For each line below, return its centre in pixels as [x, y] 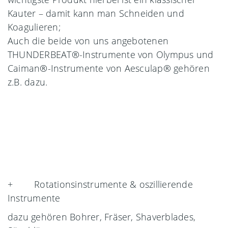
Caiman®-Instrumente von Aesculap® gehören [109, 68]
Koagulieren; [34, 27]
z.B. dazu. [28, 82]
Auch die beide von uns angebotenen [88, 40]
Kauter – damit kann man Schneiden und [96, 13]
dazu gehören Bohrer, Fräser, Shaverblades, [102, 217]
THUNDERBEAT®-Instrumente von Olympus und [111, 54]
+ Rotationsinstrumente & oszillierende [100, 184]
